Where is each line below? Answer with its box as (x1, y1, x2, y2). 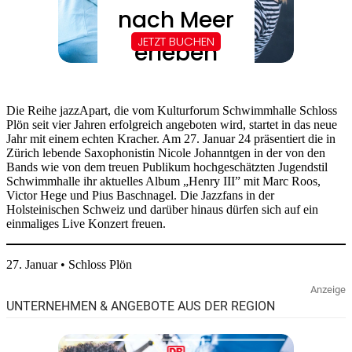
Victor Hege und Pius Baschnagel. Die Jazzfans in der (6, 188, 274, 202)
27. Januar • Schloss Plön (6, 257, 132, 271)
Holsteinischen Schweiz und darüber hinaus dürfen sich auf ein (6, 202, 318, 216)
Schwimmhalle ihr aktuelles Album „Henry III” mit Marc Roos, (6, 174, 321, 188)
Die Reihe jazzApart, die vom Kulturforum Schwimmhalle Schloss (6, 103, 337, 117)
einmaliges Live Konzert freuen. (6, 216, 166, 230)
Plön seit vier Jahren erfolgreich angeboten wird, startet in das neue (6, 117, 337, 131)
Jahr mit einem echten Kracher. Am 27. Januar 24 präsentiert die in (6, 131, 335, 145)
